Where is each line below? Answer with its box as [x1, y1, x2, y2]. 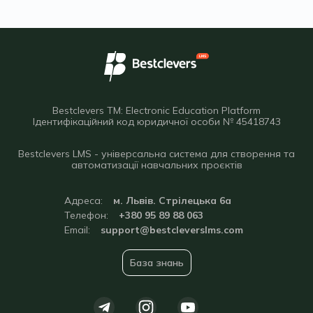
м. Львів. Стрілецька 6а [112, 194, 231, 207]
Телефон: [64, 209, 108, 221]
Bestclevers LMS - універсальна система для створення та [18, 147, 295, 160]
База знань [129, 256, 184, 269]
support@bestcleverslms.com [100, 224, 243, 236]
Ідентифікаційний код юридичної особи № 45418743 [32, 115, 281, 128]
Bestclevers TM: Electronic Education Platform [52, 104, 261, 117]
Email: [64, 224, 90, 236]
